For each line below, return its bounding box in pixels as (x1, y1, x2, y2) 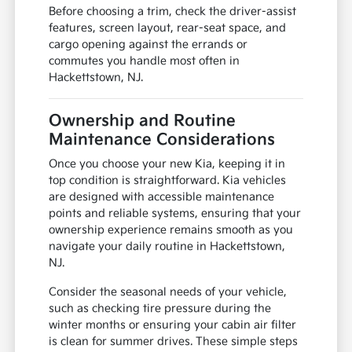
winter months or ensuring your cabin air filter (49, 318, 297, 332)
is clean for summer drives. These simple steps (49, 335, 299, 349)
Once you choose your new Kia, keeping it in (49, 157, 286, 171)
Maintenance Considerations (49, 130, 276, 150)
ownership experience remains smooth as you (49, 223, 294, 237)
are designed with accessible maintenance (49, 190, 275, 204)
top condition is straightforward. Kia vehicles (49, 174, 287, 188)
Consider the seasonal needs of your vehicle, (49, 285, 288, 299)
